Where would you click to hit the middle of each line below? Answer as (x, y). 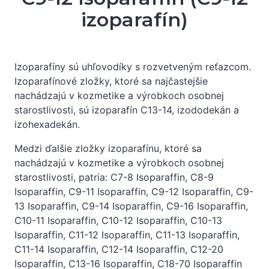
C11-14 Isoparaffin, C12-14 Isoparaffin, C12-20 (119, 249)
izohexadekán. (47, 124)
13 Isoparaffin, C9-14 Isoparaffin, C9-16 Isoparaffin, (131, 206)
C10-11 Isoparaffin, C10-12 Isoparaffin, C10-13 (118, 220)
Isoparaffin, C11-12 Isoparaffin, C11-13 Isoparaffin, (127, 235)
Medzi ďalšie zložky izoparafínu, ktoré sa (108, 148)
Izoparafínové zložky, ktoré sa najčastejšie (111, 81)
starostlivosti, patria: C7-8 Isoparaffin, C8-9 (114, 177)
